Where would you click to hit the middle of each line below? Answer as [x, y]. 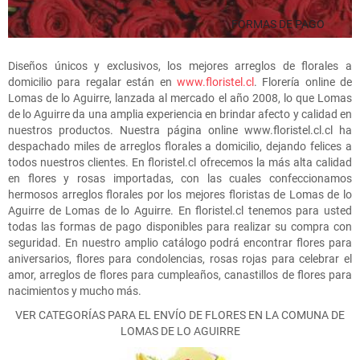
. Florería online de [303, 82]
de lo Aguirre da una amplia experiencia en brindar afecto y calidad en [180, 114]
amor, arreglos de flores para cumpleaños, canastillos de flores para [180, 274]
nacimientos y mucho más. [75, 290]
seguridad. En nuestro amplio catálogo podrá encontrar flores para [180, 242]
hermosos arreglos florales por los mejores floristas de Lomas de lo [180, 194]
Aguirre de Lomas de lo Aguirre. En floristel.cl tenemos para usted [180, 210]
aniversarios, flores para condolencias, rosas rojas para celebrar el [180, 258]
